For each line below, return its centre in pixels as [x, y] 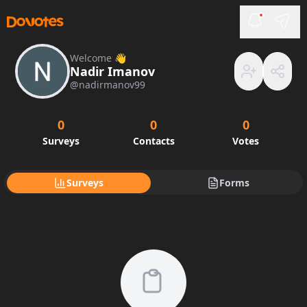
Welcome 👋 [98, 58]
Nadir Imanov [112, 71]
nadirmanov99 [112, 85]
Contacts [153, 141]
